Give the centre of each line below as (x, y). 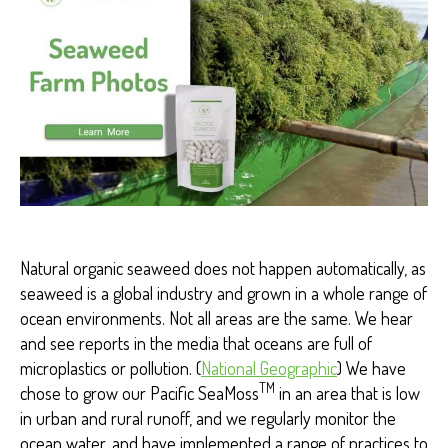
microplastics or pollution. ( (110, 367)
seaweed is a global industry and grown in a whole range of (223, 292)
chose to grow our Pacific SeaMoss (139, 392)
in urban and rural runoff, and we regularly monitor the (208, 417)
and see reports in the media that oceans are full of (196, 342)
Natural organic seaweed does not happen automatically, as (223, 267)
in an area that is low (347, 392)
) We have (371, 367)
